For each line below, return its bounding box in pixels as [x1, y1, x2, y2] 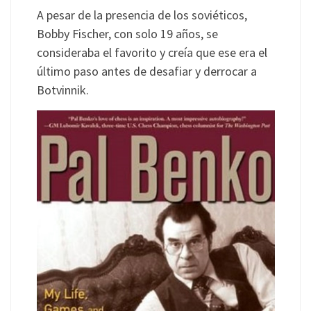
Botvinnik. [36, 81, 89, 98]
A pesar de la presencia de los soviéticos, [36, 6, 247, 23]
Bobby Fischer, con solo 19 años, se [36, 25, 218, 42]
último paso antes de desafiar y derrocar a [36, 62, 257, 79]
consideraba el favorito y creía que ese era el [36, 44, 267, 60]
